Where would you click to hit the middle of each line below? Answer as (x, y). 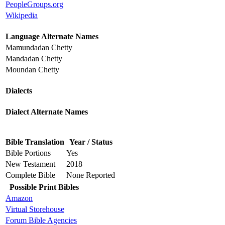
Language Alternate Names (52, 37)
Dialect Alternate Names (47, 112)
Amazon (19, 198)
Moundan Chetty (32, 70)
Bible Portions (28, 153)
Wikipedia (22, 16)
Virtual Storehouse (35, 209)
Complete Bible (30, 175)
